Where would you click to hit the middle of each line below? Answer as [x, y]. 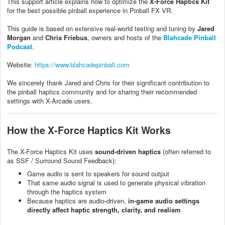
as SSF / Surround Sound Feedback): [62, 160]
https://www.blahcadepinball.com [82, 64]
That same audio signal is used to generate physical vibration [116, 182]
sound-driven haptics [128, 151]
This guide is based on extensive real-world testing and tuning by [102, 28]
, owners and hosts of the [125, 37]
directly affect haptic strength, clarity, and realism [104, 209]
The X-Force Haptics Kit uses [51, 151]
